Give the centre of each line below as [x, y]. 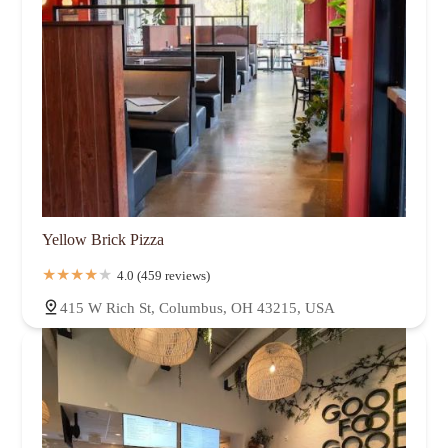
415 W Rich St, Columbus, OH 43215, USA [197, 308]
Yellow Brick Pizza [103, 240]
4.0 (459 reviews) [163, 276]
